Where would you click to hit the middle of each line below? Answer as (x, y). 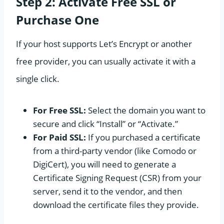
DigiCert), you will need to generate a (104, 164)
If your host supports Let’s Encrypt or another (104, 43)
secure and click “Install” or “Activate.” (105, 123)
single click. (38, 78)
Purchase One (57, 19)
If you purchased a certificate (143, 137)
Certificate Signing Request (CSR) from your (117, 177)
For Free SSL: (59, 110)
